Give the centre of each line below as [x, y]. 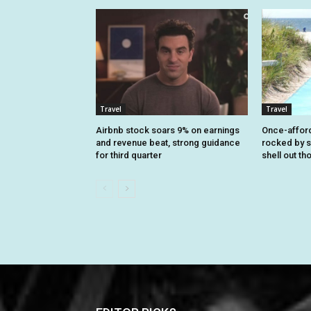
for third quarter [129, 155]
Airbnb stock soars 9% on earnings [168, 131]
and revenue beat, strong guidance [168, 143]
